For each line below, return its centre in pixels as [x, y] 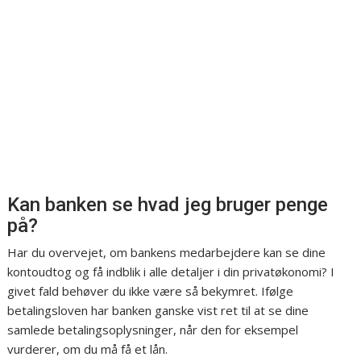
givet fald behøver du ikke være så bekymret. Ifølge [151, 291]
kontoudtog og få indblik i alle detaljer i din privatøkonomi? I [171, 272]
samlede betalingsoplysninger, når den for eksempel [153, 330]
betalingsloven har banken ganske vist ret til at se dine [158, 311]
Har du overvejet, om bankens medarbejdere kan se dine [167, 253]
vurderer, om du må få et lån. [88, 349]
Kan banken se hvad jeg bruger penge [168, 205]
